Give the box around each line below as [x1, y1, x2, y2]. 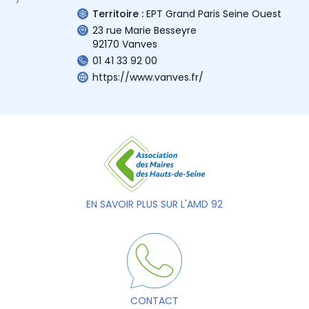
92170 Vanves [92, 37, 157, 51]
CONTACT [130, 293, 179, 308]
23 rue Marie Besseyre [92, 23, 197, 37]
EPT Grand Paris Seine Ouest [146, 6, 281, 21]
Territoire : [92, 6, 143, 21]
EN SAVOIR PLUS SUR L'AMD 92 [86, 197, 223, 211]
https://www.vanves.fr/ [92, 70, 203, 84]
